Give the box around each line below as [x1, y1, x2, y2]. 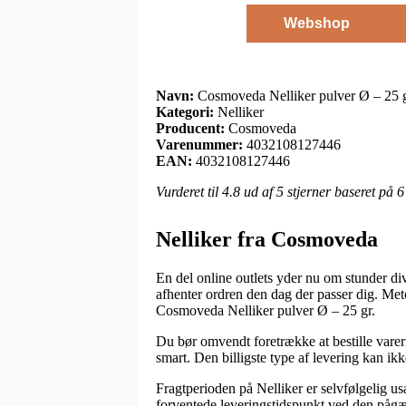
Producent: [156, 120, 225, 136]
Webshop [283, 14, 350, 31]
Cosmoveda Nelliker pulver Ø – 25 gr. [156, 302, 375, 318]
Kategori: [156, 103, 214, 120]
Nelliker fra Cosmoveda [156, 227, 378, 251]
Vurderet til [156, 183, 222, 199]
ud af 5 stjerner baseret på [240, 183, 397, 199]
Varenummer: [156, 136, 243, 152]
